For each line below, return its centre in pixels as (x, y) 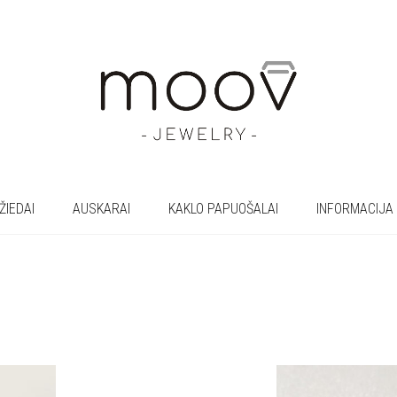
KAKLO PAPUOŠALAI (223, 209)
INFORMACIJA (354, 209)
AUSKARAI (101, 209)
